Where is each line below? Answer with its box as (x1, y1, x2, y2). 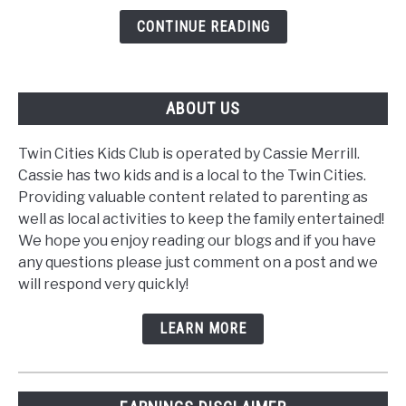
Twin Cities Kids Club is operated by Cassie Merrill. (18, 144, 360, 162)
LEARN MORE (159, 319, 246, 337)
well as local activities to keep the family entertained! (18, 209, 384, 227)
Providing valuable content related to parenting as (18, 188, 368, 206)
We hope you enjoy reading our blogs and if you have (18, 231, 376, 249)
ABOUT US (166, 99, 240, 119)
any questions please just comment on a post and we (18, 253, 378, 271)
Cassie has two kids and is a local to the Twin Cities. (18, 166, 366, 184)
